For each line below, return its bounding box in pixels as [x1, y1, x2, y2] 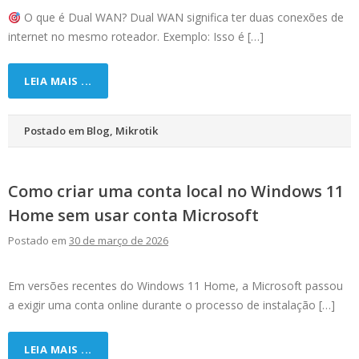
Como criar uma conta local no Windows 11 [8, 180, 344, 203]
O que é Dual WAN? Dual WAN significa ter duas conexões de [20, 10, 344, 26]
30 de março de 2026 [69, 233, 168, 248]
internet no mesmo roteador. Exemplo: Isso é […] [8, 29, 264, 45]
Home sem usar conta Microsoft [8, 204, 259, 227]
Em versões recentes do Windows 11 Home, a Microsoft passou [8, 278, 343, 294]
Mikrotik [115, 123, 158, 139]
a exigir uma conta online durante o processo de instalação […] [8, 297, 335, 313]
